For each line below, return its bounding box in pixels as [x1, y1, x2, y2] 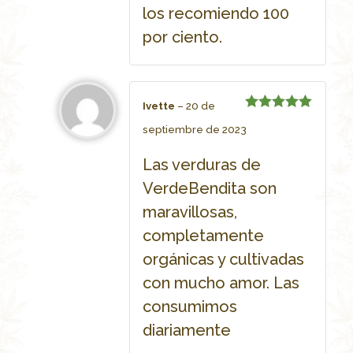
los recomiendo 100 [142, 4, 289, 24]
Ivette [142, 100, 177, 113]
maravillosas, [142, 202, 237, 221]
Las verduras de [142, 154, 261, 174]
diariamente [142, 320, 231, 340]
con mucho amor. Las [142, 273, 299, 292]
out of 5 [245, 124, 292, 140]
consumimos [142, 296, 237, 316]
